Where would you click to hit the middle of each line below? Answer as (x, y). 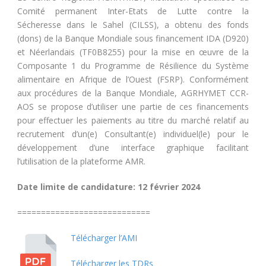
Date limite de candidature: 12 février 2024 (109, 186)
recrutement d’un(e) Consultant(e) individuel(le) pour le (133, 134)
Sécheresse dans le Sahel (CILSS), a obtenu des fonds (133, 24)
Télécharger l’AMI (104, 237)
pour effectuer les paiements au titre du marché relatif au (133, 120)
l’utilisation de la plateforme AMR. (81, 161)
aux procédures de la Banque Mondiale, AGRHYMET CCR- (133, 93)
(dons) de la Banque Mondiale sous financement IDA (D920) (133, 38)
